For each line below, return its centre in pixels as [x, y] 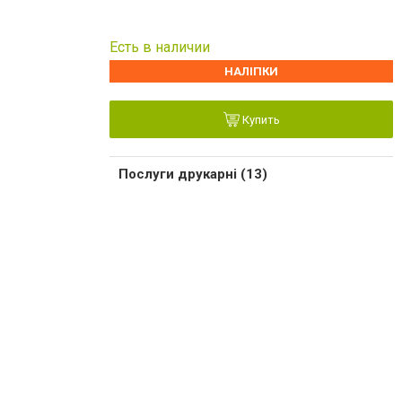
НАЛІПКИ [251, 71]
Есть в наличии [160, 47]
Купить [259, 120]
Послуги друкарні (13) [193, 174]
